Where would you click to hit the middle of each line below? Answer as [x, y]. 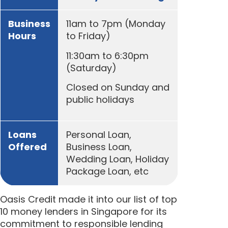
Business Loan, [99, 147]
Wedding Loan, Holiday [118, 159]
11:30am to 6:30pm [107, 55]
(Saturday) [91, 68]
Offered [27, 147]
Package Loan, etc [107, 172]
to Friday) [88, 36]
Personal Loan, [99, 135]
